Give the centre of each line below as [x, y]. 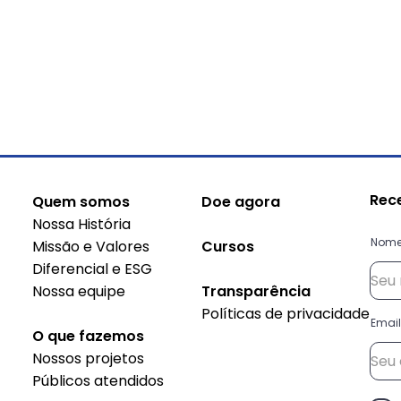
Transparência [256, 291]
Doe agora [240, 202]
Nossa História [81, 224]
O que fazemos [88, 336]
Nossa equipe [78, 291]
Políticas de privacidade [285, 314]
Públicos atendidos [98, 381]
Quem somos [81, 202]
